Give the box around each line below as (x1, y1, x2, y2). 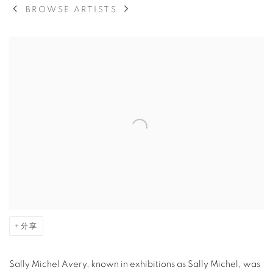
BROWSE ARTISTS (25, 5, 118, 14)
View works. (9, 42, 62, 52)
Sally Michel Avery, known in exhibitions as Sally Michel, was (9, 260, 260, 269)
